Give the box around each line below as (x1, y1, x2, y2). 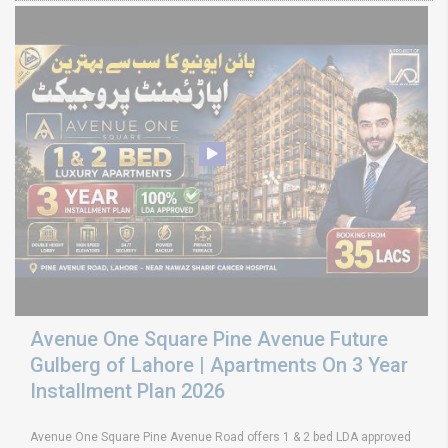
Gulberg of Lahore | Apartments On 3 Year (30, 352, 408, 377)
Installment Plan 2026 (30, 378, 225, 403)
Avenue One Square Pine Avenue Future (30, 326, 388, 351)
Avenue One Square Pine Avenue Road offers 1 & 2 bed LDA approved (30, 429, 411, 444)
